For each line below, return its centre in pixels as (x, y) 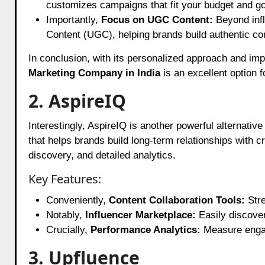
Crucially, (68, 230)
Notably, (65, 215)
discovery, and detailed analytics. (102, 155)
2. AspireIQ (77, 101)
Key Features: (64, 179)
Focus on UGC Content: (157, 20)
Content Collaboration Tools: (177, 200)
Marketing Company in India (94, 73)
